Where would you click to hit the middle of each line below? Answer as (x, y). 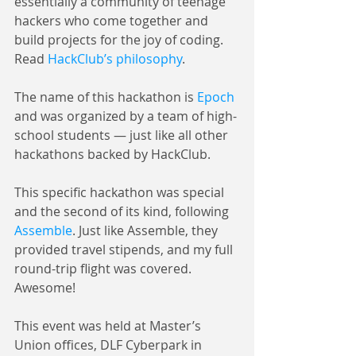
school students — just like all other (123, 135)
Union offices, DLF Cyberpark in (110, 345)
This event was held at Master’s (109, 326)
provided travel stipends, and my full (125, 250)
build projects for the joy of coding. (120, 40)
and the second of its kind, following (123, 211)
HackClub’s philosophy (115, 59)
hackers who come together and (113, 21)
